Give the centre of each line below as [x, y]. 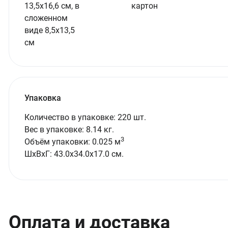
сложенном [46, 18]
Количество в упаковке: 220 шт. [85, 117]
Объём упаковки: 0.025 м [73, 142]
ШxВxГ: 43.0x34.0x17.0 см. [74, 154]
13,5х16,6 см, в [52, 6]
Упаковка [43, 98]
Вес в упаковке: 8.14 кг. [69, 130]
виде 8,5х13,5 [50, 30]
